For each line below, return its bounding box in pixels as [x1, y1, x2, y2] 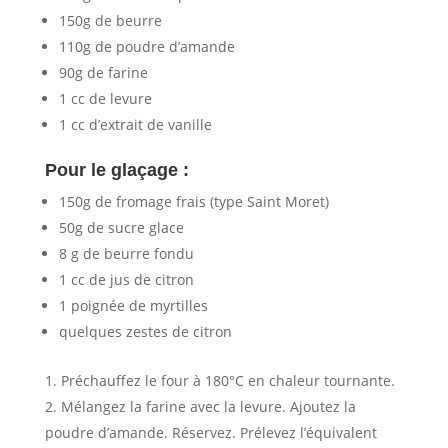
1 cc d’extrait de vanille [58, 114, 212, 134]
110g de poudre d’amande [58, 36, 235, 56]
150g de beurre [58, 10, 162, 30]
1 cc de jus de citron [58, 269, 194, 289]
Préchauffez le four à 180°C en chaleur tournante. [60, 370, 395, 390]
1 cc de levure [58, 88, 152, 108]
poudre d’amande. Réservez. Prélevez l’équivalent [44, 422, 377, 442]
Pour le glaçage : [44, 159, 189, 180]
